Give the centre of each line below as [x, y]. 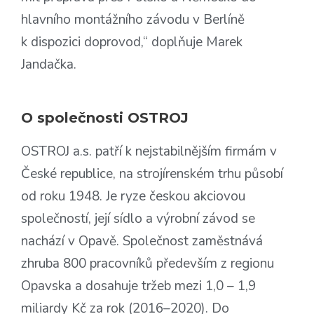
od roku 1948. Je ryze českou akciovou [133, 196]
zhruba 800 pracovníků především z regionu [148, 264]
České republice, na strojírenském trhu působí [152, 174]
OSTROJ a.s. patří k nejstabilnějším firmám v [149, 151]
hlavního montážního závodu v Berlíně [133, 20]
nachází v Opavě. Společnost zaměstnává [142, 241]
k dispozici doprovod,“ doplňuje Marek [132, 42]
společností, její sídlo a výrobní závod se [138, 219]
